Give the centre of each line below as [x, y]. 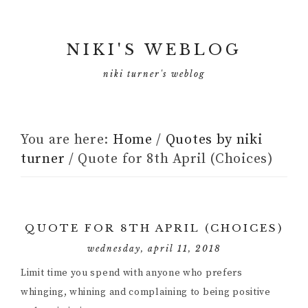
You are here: [67, 140]
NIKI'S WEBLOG [154, 50]
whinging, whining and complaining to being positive [146, 292]
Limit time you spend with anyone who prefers [132, 273]
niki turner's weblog [154, 74]
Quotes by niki [214, 140]
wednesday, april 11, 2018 [154, 249]
